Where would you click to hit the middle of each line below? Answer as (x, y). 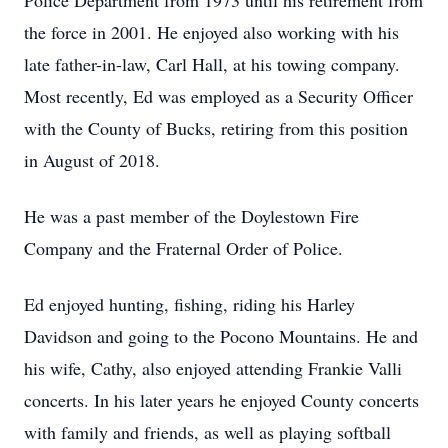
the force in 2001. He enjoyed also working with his (211, 32)
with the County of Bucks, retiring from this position (216, 128)
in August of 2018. (92, 160)
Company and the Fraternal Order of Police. (183, 248)
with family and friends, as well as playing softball (207, 432)
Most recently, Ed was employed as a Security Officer (218, 96)
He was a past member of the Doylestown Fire (191, 216)
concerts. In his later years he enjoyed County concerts (221, 400)
